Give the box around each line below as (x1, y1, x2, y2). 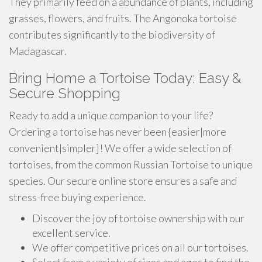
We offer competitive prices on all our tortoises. (32, 241, 249, 254)
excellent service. (32, 226, 111, 239)
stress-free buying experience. (9, 191, 146, 204)
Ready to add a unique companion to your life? (9, 109, 213, 122)
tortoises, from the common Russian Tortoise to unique (9, 158, 253, 171)
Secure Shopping (9, 85, 120, 102)
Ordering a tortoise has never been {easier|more (9, 125, 226, 138)
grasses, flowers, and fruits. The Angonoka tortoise (9, 12, 237, 25)
